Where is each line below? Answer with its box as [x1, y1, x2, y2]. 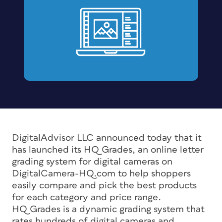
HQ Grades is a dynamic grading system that [12, 204, 205, 214]
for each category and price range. [12, 192, 161, 202]
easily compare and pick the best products [12, 180, 197, 190]
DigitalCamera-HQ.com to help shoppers [12, 168, 191, 178]
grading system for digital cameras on [12, 157, 172, 166]
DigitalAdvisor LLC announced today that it [12, 133, 202, 143]
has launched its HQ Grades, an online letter [12, 145, 204, 155]
